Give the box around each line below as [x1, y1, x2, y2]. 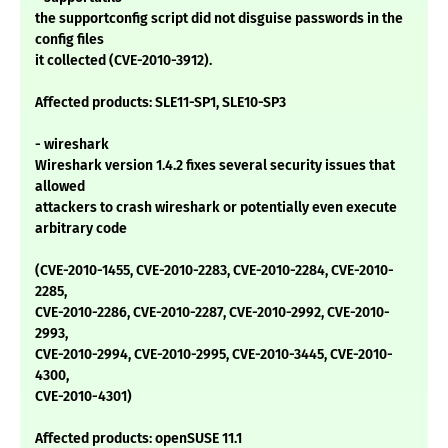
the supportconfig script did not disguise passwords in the [35, 10, 403, 28]
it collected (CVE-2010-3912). [35, 52, 212, 70]
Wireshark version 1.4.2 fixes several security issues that [35, 157, 395, 175]
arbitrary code [35, 220, 127, 238]
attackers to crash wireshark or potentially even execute [35, 199, 397, 217]
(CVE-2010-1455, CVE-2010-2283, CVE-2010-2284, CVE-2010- [35, 262, 394, 280]
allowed [35, 178, 85, 196]
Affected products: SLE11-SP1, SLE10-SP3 [35, 94, 286, 112]
